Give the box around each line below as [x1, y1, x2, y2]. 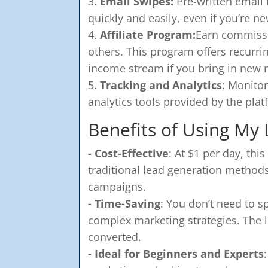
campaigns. [88, 179, 147, 194]
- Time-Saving [88, 196, 161, 211]
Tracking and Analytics [100, 77, 223, 92]
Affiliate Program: [100, 27, 196, 42]
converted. [88, 229, 142, 244]
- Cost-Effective [88, 145, 169, 160]
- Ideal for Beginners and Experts [88, 246, 264, 261]
